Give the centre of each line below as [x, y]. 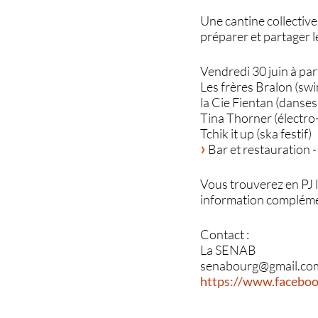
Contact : [225, 234]
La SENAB [229, 250]
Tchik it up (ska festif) [256, 133]
